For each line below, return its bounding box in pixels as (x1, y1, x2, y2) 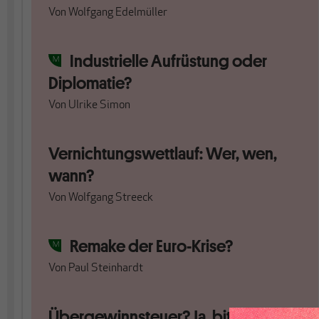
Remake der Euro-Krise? (70, 235, 233, 257)
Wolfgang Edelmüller (68, 7, 167, 19)
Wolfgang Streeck (68, 192, 153, 204)
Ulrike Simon (68, 100, 130, 111)
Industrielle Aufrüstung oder (70, 50, 267, 72)
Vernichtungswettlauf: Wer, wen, (48, 142, 277, 164)
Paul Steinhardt (68, 263, 143, 274)
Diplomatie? (48, 72, 132, 94)
